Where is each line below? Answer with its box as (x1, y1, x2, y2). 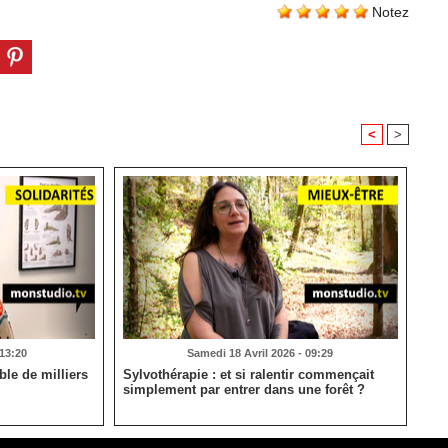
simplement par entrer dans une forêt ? (122, 382, 365, 398)
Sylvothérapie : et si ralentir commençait (122, 367, 374, 383)
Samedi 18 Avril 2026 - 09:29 (187, 347, 334, 360)
